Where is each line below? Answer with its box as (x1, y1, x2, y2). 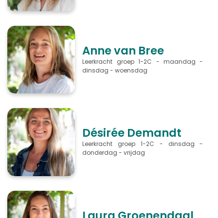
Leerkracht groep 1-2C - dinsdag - (82, 140, 203, 148)
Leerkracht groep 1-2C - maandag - (82, 57, 203, 66)
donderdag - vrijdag (82, 148, 148, 157)
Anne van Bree (82, 43, 164, 59)
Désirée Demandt (82, 125, 182, 141)
